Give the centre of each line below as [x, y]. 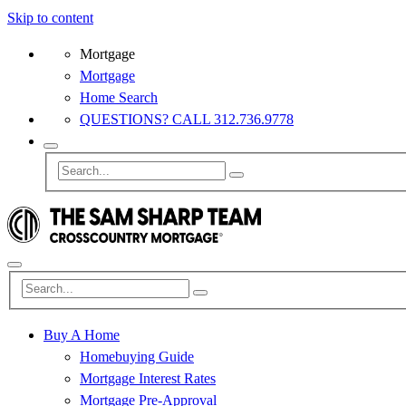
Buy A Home [82, 335]
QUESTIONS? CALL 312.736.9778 [187, 119]
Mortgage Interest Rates [148, 379]
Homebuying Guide [137, 357]
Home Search [119, 97]
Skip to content [50, 18]
